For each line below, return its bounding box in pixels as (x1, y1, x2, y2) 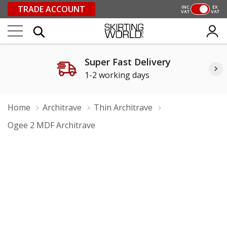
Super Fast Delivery (84, 56, 171, 68)
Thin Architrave (94, 102, 153, 113)
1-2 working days (84, 69, 149, 81)
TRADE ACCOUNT (18, 4, 85, 15)
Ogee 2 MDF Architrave (8, 120, 95, 131)
